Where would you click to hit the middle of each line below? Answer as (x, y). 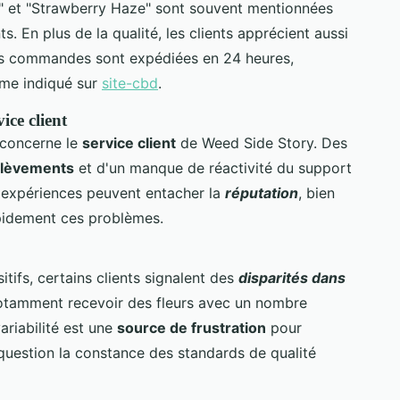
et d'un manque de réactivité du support (213, 167)
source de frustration (192, 327)
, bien (317, 192)
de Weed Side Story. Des (262, 142)
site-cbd (130, 83)
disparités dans (292, 277)
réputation (262, 192)
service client (129, 142)
